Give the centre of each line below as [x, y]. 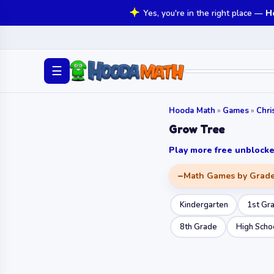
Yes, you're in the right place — [203, 13]
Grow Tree [197, 129]
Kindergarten [204, 205]
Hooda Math [192, 111]
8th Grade [198, 227]
